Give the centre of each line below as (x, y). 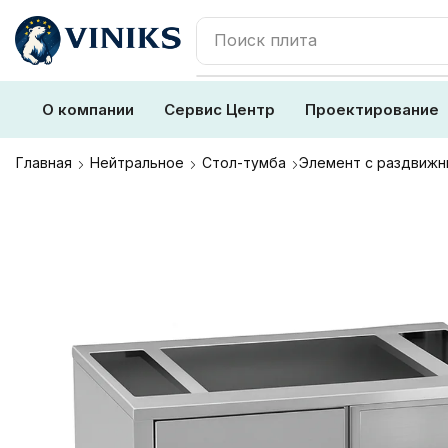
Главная (44, 162)
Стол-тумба (244, 162)
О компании (88, 109)
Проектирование (372, 109)
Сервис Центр (219, 109)
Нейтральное (137, 162)
